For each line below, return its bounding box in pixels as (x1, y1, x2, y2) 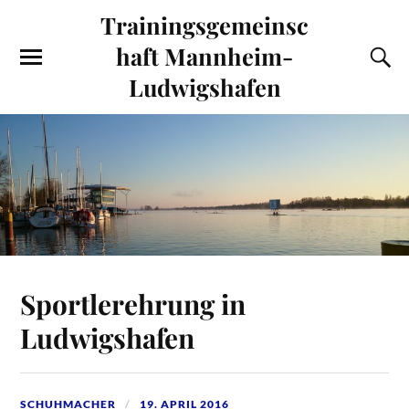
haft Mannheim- (116, 40, 293, 71)
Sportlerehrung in (20, 285, 246, 321)
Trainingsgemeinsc (100, 9, 309, 40)
